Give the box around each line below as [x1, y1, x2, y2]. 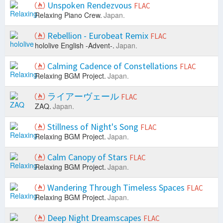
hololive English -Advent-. [35, 40, 114, 51]
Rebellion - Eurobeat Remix [45, 30, 150, 42]
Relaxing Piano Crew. [35, 10, 102, 20]
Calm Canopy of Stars [45, 151, 129, 163]
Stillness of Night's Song [45, 121, 140, 133]
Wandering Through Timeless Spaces [45, 182, 187, 194]
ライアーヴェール [45, 91, 121, 103]
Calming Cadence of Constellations [45, 60, 180, 72]
